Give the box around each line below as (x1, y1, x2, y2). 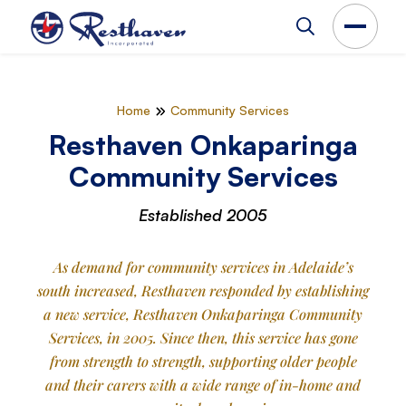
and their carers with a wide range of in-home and (45, 375, 361, 394)
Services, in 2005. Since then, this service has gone (48, 328, 358, 347)
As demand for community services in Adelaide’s (53, 257, 353, 276)
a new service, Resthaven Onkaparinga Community (43, 304, 362, 324)
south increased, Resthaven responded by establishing (37, 281, 369, 300)
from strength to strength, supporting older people (49, 352, 357, 371)
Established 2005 (139, 205, 267, 225)
